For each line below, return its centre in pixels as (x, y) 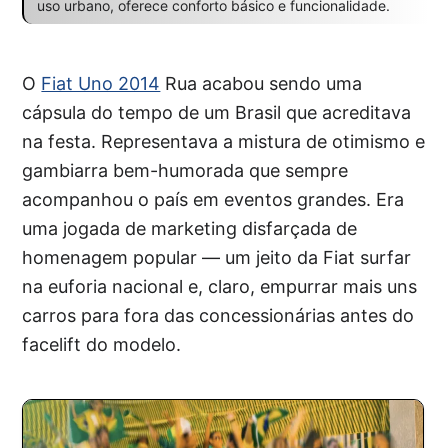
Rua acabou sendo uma (261, 84)
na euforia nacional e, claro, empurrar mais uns (220, 287)
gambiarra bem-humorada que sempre (185, 171)
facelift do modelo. (102, 345)
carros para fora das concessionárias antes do (218, 316)
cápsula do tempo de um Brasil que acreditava (217, 113)
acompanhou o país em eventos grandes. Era (213, 200)
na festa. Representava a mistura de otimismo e (224, 142)
